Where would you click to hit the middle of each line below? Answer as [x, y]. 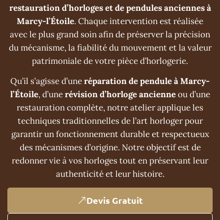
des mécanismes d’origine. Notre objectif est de [110, 147]
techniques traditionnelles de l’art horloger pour [110, 121]
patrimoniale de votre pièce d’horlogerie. [110, 61]
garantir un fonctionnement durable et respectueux [110, 134]
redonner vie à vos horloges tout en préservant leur [110, 160]
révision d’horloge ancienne [120, 94]
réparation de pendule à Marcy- [147, 81]
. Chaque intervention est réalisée [139, 21]
